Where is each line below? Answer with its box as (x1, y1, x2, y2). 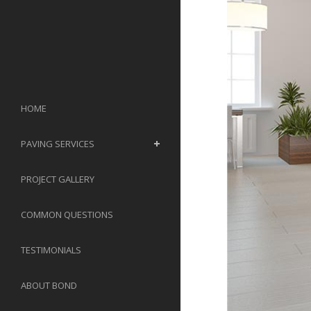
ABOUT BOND (21, 279, 77, 292)
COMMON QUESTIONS (21, 208, 113, 221)
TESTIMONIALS (21, 244, 81, 256)
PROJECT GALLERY (21, 173, 94, 185)
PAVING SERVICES (21, 137, 94, 150)
